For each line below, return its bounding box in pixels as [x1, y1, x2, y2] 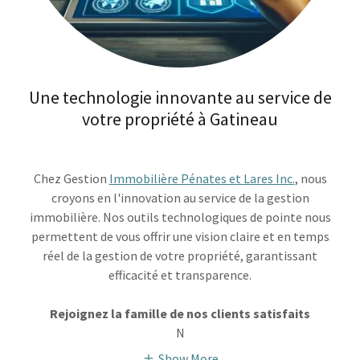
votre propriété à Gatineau [82, 108, 278, 131]
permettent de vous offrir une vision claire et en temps [31, 228, 329, 245]
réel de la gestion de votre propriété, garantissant [43, 247, 317, 264]
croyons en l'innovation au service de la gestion [51, 190, 309, 207]
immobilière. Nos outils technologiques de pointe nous [29, 209, 331, 226]
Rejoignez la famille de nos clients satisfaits [50, 305, 310, 322]
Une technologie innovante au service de [28, 86, 332, 109]
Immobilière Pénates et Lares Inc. [108, 170, 295, 187]
